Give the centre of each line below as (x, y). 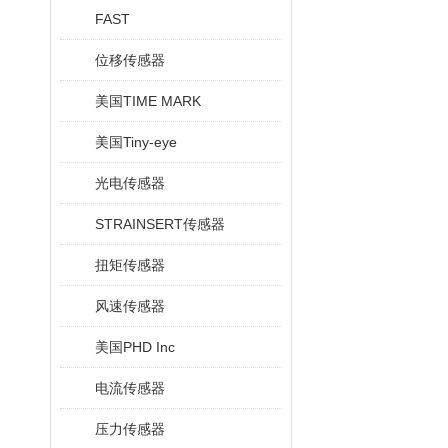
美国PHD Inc (135, 347)
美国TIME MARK (148, 101)
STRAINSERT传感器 (160, 224)
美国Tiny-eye (136, 142)
